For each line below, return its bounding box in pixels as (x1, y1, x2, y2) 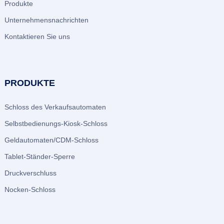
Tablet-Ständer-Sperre (4, 152, 75, 161)
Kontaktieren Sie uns (4, 32, 70, 41)
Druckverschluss (4, 169, 56, 177)
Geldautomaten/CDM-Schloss (4, 136, 98, 144)
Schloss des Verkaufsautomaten (4, 103, 106, 111)
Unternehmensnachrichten (4, 16, 88, 24)
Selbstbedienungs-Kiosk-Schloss (4, 119, 107, 128)
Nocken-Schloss (4, 185, 55, 194)
